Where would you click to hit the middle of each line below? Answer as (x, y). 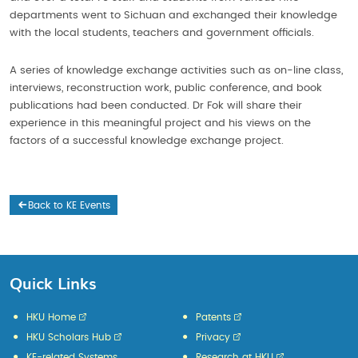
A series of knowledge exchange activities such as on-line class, (176, 71)
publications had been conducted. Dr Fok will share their (156, 106)
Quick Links (53, 283)
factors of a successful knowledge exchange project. (147, 141)
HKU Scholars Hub (69, 337)
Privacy (213, 337)
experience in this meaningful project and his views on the (160, 123)
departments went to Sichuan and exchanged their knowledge (173, 16)
